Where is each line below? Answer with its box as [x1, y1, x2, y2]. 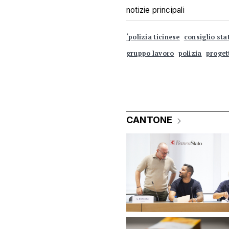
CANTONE [126, 114, 173, 125]
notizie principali [126, 5, 185, 15]
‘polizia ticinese [126, 32, 180, 41]
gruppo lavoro [126, 49, 174, 58]
